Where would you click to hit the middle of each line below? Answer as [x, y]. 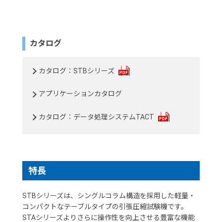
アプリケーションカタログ [81, 94]
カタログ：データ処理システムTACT [97, 117]
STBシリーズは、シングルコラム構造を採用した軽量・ [109, 195]
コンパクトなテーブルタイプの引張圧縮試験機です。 [105, 206]
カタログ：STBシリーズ [77, 71]
